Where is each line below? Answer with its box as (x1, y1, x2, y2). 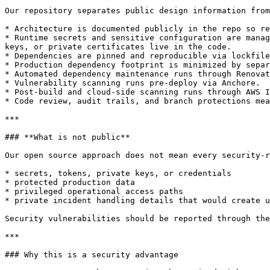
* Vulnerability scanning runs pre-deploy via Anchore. (5, 78, 260, 87)
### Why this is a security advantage (5, 250, 178, 259)
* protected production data (5, 178, 135, 187)
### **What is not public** (5, 133, 130, 142)
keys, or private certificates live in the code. (5, 42, 231, 51)
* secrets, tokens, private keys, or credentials (5, 169, 231, 178)
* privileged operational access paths (5, 187, 183, 196)
